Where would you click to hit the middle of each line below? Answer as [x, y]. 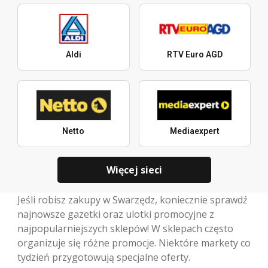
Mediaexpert [194, 131]
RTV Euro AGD [194, 55]
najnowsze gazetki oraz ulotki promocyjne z [116, 214]
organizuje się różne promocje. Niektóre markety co [134, 243]
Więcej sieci [134, 170]
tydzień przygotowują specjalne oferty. [104, 258]
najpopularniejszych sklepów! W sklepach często [125, 229]
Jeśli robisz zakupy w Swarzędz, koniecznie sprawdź [133, 200]
